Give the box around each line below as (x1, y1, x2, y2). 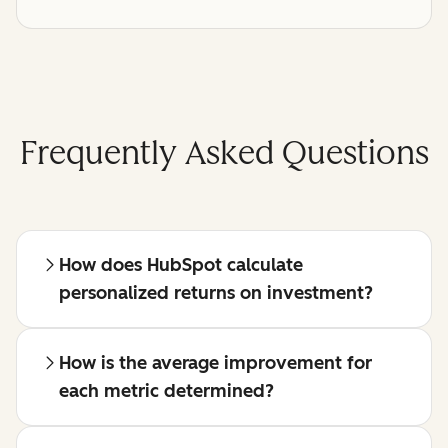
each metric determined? (59, 380, 274, 402)
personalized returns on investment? (59, 282, 373, 304)
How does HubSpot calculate (59, 254, 303, 276)
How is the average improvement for (59, 352, 372, 374)
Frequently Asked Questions (19, 134, 429, 173)
